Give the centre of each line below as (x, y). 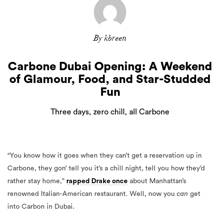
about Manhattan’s (157, 181)
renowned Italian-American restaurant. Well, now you (92, 194)
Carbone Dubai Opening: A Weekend (110, 67)
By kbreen (110, 38)
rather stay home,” (37, 181)
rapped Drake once (97, 181)
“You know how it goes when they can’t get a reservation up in (105, 155)
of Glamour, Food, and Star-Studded (110, 79)
